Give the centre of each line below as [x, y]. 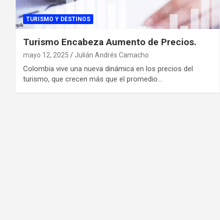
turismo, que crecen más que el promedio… [93, 79]
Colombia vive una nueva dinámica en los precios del [108, 69]
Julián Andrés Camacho [112, 55]
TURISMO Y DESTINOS [58, 19]
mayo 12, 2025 [46, 55]
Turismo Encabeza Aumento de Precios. [110, 42]
